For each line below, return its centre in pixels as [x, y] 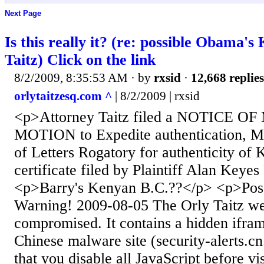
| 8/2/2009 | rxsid [156, 96]
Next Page [23, 14]
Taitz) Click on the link [80, 60]
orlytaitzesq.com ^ [63, 96]
